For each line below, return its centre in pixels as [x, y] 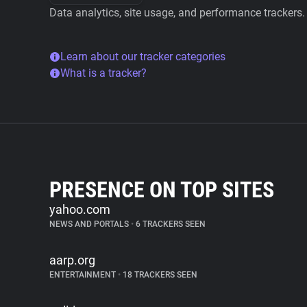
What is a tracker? [103, 73]
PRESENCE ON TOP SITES [162, 190]
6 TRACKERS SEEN [170, 224]
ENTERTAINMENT [84, 275]
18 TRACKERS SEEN [159, 275]
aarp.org [72, 260]
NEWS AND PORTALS [90, 224]
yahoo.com [80, 209]
